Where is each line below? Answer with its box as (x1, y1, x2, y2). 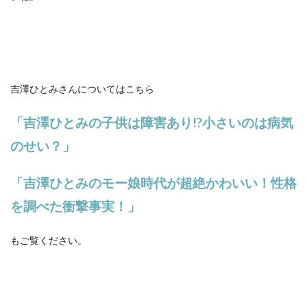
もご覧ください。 (10, 234, 87, 246)
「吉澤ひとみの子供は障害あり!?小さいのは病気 (10, 114, 293, 130)
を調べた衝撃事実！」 (10, 198, 140, 214)
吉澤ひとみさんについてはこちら (10, 82, 154, 95)
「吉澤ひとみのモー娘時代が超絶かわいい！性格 (10, 175, 297, 191)
